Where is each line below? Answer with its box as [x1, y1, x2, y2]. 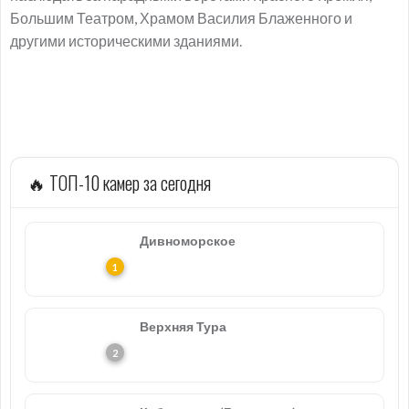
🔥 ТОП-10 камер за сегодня [27, 169, 211, 196]
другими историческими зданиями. [10, 32, 242, 49]
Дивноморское [140, 233, 236, 248]
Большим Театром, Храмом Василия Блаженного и [10, 9, 352, 26]
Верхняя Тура [140, 319, 226, 334]
